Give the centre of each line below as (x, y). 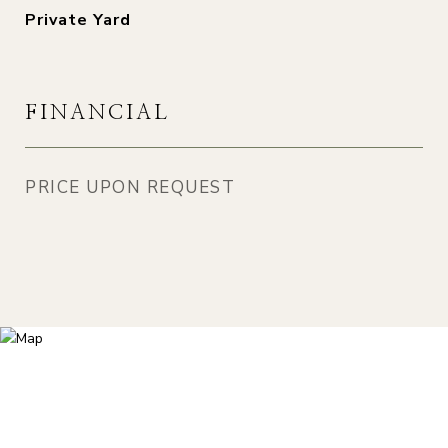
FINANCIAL (97, 112)
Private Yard (78, 20)
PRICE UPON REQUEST (130, 187)
